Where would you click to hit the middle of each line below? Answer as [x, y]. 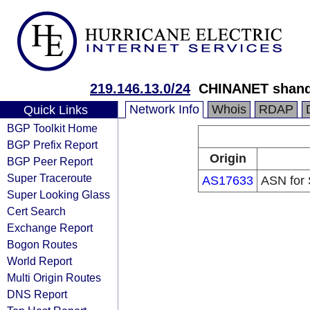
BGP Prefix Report [52, 145]
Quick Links [55, 110]
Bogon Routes [42, 244]
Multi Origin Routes [54, 277]
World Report [39, 261]
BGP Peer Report [50, 161]
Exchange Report [50, 228]
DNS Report [37, 294]
